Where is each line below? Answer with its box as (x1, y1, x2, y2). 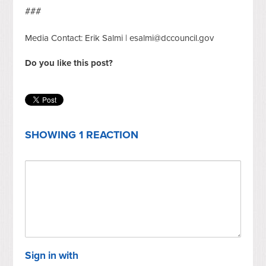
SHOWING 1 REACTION (25, 128, 139, 141)
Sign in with (25, 249, 79, 262)
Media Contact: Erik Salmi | (25, 32, 130, 43)
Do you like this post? (25, 57, 113, 68)
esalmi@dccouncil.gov (129, 32, 214, 43)
